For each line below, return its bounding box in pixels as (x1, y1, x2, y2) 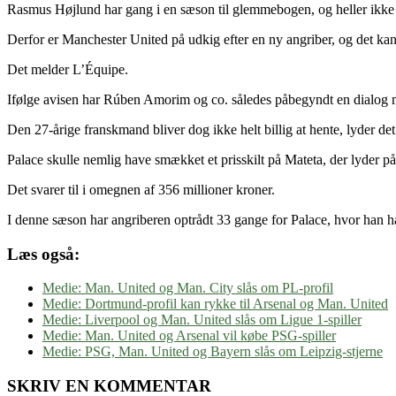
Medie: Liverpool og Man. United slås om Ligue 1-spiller (42, 312, 362, 328)
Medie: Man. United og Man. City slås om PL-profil (42, 280, 333, 296)
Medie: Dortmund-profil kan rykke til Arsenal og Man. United (42, 296, 388, 312)
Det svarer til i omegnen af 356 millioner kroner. (7, 181, 275, 197)
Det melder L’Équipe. (7, 61, 128, 77)
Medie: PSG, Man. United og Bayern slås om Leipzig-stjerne (42, 344, 383, 360)
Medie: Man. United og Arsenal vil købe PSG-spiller (42, 328, 336, 344)
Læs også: (7, 244, 80, 263)
